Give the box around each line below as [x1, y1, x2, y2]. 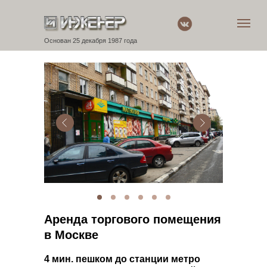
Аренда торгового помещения [44, 213, 221, 226]
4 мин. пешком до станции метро [44, 254, 200, 264]
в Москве [44, 228, 98, 241]
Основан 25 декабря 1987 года [44, 37, 137, 44]
